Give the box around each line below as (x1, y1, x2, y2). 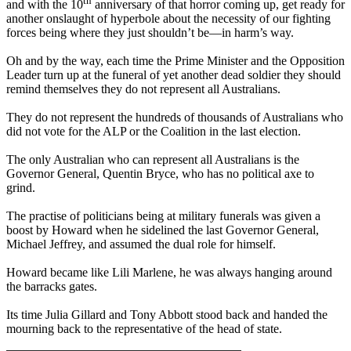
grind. (6, 181, 35, 195)
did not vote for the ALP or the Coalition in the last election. (6, 125, 301, 139)
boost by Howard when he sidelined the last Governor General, (6, 223, 319, 237)
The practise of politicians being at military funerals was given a (6, 209, 320, 223)
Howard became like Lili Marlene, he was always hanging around (6, 266, 332, 280)
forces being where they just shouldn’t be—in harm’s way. (6, 26, 294, 40)
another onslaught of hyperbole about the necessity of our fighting (6, 12, 331, 26)
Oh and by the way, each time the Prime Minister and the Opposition (6, 54, 345, 68)
